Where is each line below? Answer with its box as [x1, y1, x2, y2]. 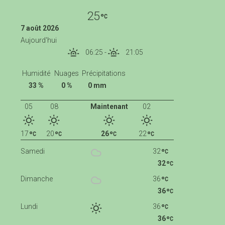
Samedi [21, 147, 45, 156]
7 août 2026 [21, 24, 59, 32]
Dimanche [21, 175, 53, 183]
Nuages [54, 69, 79, 78]
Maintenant [90, 102, 128, 111]
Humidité [22, 69, 50, 78]
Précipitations [82, 69, 126, 78]
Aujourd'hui [21, 36, 57, 44]
